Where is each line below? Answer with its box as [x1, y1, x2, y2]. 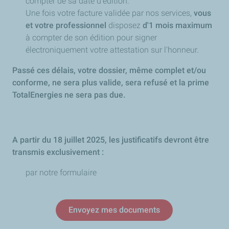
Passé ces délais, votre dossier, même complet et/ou [12, 65, 206, 75]
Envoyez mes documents [68, 205, 161, 215]
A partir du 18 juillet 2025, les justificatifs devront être [12, 135, 209, 145]
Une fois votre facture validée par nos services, [26, 8, 194, 18]
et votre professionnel [26, 20, 106, 30]
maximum [175, 20, 212, 30]
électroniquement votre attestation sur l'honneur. [26, 45, 199, 55]
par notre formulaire [26, 168, 99, 177]
